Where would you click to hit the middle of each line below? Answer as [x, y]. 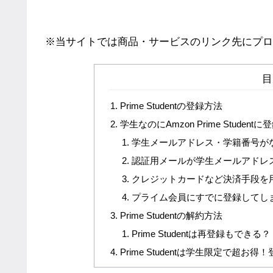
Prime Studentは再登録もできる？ [201, 234]
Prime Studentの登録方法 [172, 105]
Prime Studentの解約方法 [172, 216]
